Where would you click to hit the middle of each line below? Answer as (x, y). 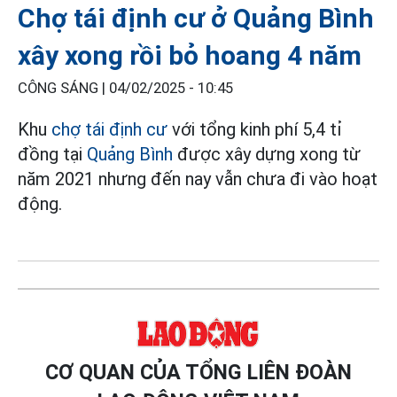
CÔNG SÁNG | (63, 89)
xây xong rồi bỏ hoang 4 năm (190, 56)
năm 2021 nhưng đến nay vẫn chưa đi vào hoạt (198, 179)
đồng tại (52, 155)
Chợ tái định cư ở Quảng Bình (196, 19)
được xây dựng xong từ (267, 155)
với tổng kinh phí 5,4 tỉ (255, 130)
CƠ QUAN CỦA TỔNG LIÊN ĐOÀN (198, 373)
